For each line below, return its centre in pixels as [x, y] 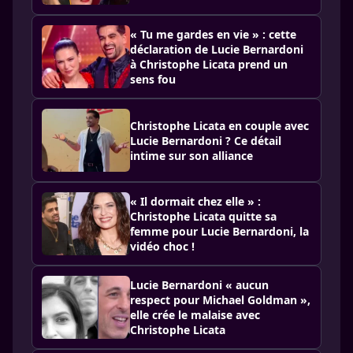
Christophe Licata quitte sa [203, 216]
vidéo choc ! [162, 246]
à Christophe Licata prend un [209, 64]
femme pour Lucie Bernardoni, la [219, 231]
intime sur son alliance [191, 155]
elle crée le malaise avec [195, 315]
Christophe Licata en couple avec [219, 125]
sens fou [153, 79]
